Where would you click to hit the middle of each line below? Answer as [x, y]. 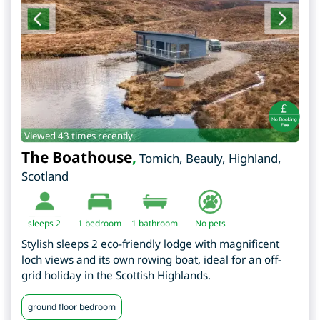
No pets [210, 223]
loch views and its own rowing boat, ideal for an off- [151, 259]
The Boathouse [77, 157]
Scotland [45, 176]
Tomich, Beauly [181, 158]
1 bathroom [155, 223]
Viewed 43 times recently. [80, 135]
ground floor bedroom [72, 306]
